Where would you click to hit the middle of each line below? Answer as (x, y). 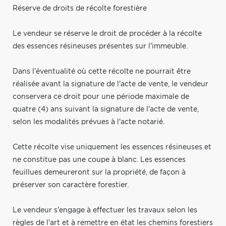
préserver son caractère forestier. (71, 185)
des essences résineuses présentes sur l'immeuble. (100, 46)
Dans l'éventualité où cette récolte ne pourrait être (102, 71)
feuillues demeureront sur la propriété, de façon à (99, 172)
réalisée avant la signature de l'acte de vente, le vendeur (110, 84)
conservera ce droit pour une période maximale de (101, 97)
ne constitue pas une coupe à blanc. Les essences (99, 160)
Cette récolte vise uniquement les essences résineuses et (112, 147)
